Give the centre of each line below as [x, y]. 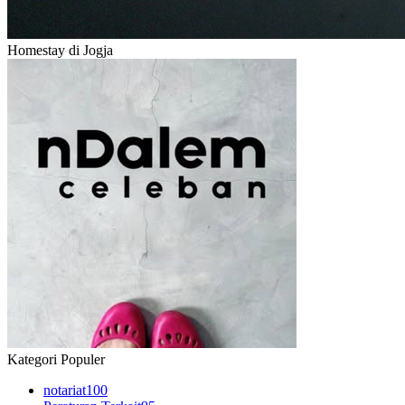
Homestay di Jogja [60, 50]
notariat [65, 390]
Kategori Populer [56, 359]
